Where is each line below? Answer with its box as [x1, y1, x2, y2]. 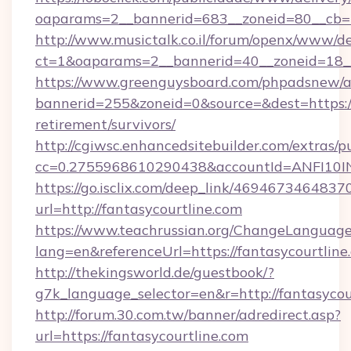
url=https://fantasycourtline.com [35, 327, 248, 345]
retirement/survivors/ [35, 115, 175, 133]
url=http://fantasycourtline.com [35, 200, 242, 218]
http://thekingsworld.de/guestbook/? [35, 263, 274, 281]
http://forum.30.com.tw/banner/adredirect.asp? [35, 306, 341, 324]
